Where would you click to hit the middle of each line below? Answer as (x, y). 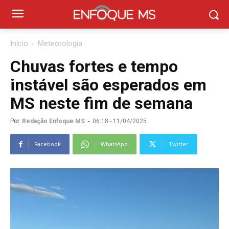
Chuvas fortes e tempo (94, 66)
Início (19, 43)
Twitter (179, 144)
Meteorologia (60, 43)
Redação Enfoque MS (53, 121)
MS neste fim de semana (101, 103)
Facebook (48, 144)
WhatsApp (114, 144)
